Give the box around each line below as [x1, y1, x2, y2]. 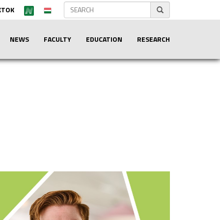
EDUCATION [86, 34, 122, 44]
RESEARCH [137, 34, 170, 44]
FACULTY [44, 34, 71, 44]
